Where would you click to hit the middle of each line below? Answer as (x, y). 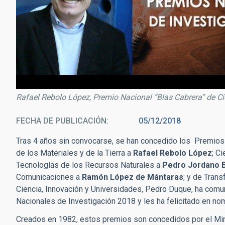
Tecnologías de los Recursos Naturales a (89, 165)
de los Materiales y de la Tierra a (75, 153)
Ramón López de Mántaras (133, 177)
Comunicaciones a (49, 177)
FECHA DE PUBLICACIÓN (61, 121)
